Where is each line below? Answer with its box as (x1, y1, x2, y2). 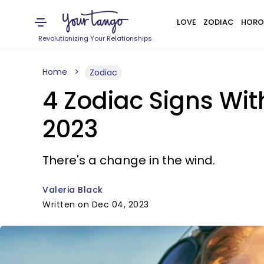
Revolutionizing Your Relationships (38, 34, 153, 43)
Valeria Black (42, 184, 103, 196)
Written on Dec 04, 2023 (42, 199, 149, 210)
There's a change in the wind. (42, 152, 215, 169)
